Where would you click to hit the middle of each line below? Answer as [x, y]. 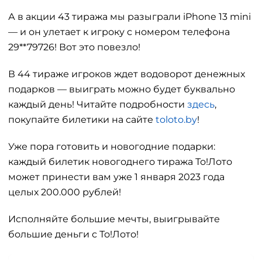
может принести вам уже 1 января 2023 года [116, 177]
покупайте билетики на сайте [82, 120]
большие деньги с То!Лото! [73, 235]
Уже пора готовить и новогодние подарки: [112, 147]
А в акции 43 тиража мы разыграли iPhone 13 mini [130, 17]
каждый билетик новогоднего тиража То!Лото [120, 162]
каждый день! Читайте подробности [98, 105]
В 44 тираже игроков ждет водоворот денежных [127, 74]
